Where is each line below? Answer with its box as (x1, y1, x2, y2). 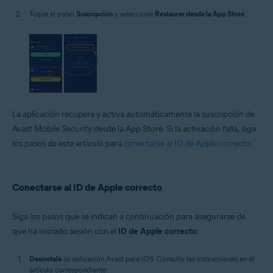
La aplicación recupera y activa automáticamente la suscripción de (12, 109, 255, 120)
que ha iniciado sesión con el (12, 226, 118, 237)
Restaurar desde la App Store (155, 9, 244, 19)
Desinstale (29, 254, 62, 264)
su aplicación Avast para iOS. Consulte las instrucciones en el (62, 254, 254, 264)
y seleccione (113, 9, 155, 19)
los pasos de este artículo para (12, 138, 124, 149)
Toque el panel (29, 9, 76, 19)
